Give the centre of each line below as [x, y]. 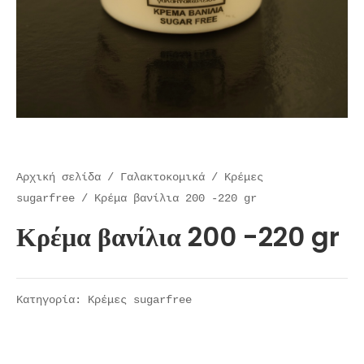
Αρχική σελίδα [58, 177]
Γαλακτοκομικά [162, 177]
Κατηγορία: [52, 301]
